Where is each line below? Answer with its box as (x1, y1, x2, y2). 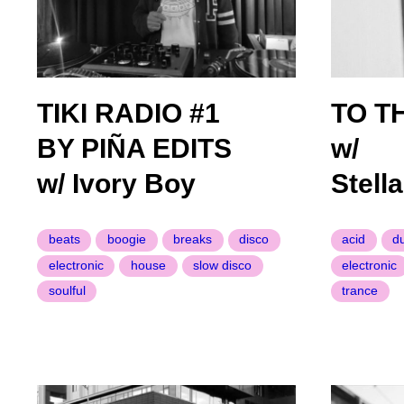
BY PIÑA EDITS (37, 133, 233, 164)
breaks (173, 232, 213, 247)
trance (342, 283, 379, 298)
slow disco (193, 257, 252, 272)
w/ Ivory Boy (37, 169, 197, 199)
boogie (106, 232, 146, 247)
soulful (48, 283, 86, 298)
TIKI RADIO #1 (37, 98, 221, 129)
